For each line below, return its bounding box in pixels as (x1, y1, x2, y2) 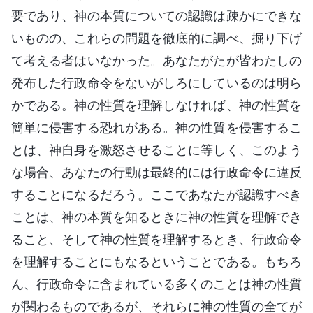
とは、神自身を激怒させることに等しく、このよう (11, 142, 302, 157)
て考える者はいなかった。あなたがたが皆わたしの (11, 52, 302, 68)
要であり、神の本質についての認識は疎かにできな (11, 8, 302, 23)
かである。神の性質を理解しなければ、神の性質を (11, 97, 302, 112)
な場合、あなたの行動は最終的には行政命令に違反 (11, 164, 302, 180)
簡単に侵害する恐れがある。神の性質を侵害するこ (11, 119, 302, 135)
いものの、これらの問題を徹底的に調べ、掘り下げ (11, 30, 302, 45)
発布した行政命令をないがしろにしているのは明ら (11, 75, 302, 90)
